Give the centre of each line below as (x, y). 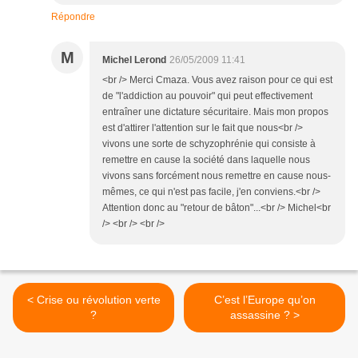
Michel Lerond (134, 60)
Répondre (73, 17)
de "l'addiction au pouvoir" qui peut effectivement (207, 96)
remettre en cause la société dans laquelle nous (206, 160)
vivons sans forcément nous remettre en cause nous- (217, 176)
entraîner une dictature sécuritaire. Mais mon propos (215, 112)
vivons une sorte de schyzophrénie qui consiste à (209, 144)
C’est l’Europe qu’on (265, 300)
